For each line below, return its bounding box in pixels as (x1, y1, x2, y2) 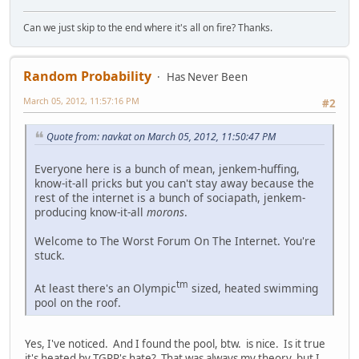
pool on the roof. (34, 294, 121, 310)
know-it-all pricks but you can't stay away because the (34, 175, 314, 192)
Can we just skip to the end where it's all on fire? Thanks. (23, 21, 272, 35)
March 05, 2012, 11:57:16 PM (23, 95, 139, 107)
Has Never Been (167, 70, 248, 85)
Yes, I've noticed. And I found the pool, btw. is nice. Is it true (25, 336, 325, 351)
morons (147, 204, 184, 220)
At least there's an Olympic (34, 280, 176, 296)
